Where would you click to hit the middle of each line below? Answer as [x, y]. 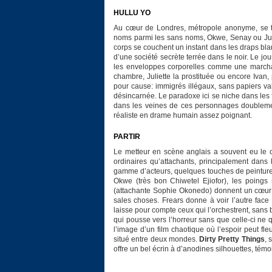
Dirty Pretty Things [232, 239]
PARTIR [127, 137]
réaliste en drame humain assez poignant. [183, 115]
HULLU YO [132, 13]
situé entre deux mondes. [157, 239]
